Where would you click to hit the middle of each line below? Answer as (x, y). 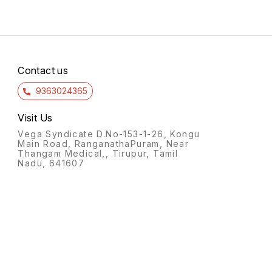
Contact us (43, 71)
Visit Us (35, 118)
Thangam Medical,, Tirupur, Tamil (98, 154)
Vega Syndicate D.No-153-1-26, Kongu (109, 134)
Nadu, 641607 (51, 163)
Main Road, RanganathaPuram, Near (104, 144)
